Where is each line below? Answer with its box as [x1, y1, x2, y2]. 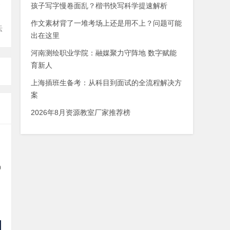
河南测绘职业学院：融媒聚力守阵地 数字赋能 [31, 49, 177, 57]
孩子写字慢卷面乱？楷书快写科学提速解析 [31, 2, 167, 10]
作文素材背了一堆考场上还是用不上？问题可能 [31, 19, 182, 27]
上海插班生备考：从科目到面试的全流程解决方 [31, 79, 182, 87]
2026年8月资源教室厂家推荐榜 [31, 108, 130, 117]
